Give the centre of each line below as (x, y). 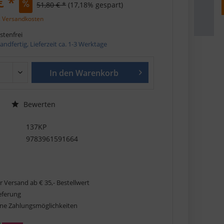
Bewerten (39, 104)
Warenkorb (97, 73)
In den (62, 73)
